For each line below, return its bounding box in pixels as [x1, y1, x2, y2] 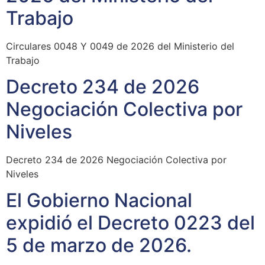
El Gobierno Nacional [6, 189, 192, 212]
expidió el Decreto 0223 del [6, 211, 255, 235]
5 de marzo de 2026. [6, 234, 192, 257]
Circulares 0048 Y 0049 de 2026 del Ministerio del [6, 40, 234, 52]
